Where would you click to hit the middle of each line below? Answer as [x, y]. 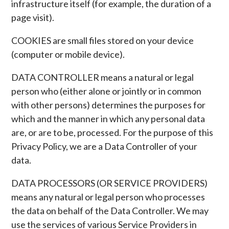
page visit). [33, 17]
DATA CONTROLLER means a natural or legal [103, 77]
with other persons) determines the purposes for [109, 105]
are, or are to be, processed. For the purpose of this [112, 132]
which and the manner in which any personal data [108, 119]
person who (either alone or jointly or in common [107, 91]
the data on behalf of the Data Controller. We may [110, 211]
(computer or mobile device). [68, 54]
